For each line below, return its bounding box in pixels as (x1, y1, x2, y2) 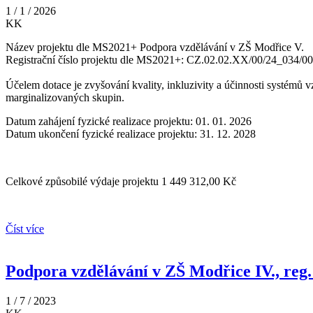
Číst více (6, 223, 44, 235)
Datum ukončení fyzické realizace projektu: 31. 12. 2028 (6, 128, 256, 140)
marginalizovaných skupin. (6, 92, 124, 104)
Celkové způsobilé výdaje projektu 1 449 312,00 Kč (6, 175, 236, 188)
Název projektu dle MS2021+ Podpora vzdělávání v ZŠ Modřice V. (6, 41, 304, 54)
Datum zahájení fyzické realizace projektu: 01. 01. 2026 (6, 115, 252, 128)
